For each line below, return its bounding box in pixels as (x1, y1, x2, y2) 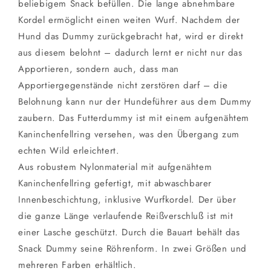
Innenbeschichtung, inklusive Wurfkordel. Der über (18, 193, 237, 206)
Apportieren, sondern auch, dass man (18, 62, 180, 76)
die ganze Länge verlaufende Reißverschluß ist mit (18, 209, 233, 223)
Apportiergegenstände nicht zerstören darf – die (18, 79, 228, 92)
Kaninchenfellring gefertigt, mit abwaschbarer (18, 177, 212, 190)
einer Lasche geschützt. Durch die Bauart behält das (18, 226, 240, 239)
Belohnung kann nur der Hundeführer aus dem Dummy (18, 95, 252, 108)
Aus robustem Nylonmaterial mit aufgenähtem (18, 160, 212, 174)
